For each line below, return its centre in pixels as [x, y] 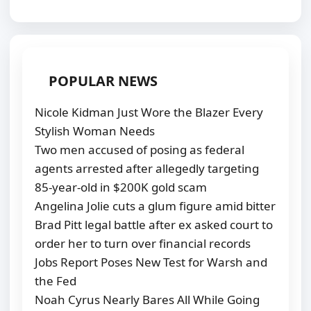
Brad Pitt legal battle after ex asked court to [154, 225]
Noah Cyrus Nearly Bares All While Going [147, 300]
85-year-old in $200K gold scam [121, 187]
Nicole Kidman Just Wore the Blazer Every [149, 112]
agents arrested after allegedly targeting [147, 169]
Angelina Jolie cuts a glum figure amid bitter [155, 206]
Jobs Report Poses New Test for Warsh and [151, 262]
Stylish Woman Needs [95, 131]
